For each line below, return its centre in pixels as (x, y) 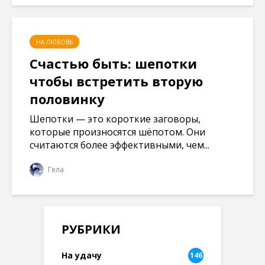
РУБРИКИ (91, 229)
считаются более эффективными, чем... (119, 145)
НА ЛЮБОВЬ (54, 42)
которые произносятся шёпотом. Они (117, 132)
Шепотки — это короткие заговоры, (115, 119)
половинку (67, 98)
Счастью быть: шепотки (113, 63)
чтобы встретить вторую (116, 81)
